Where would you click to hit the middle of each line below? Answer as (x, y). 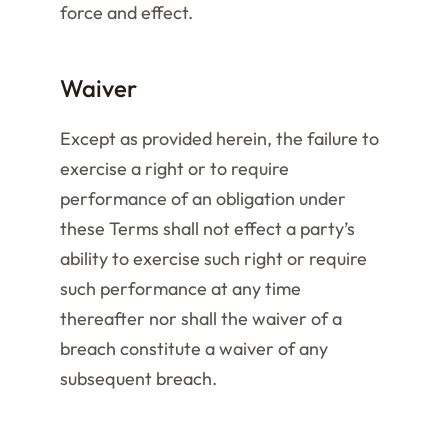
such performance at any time (180, 288)
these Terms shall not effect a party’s (207, 228)
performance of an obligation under (203, 198)
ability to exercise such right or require (213, 258)
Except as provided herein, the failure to (219, 138)
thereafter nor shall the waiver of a (201, 318)
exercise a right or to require (174, 168)
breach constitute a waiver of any (194, 348)
